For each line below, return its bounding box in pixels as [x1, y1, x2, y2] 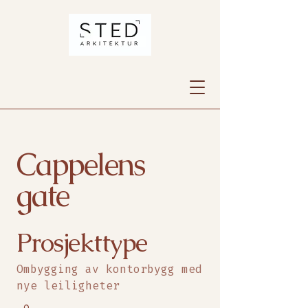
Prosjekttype [16, 225, 147, 259]
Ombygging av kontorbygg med [16, 263, 202, 276]
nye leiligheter [16, 279, 120, 292]
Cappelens [16, 144, 145, 184]
